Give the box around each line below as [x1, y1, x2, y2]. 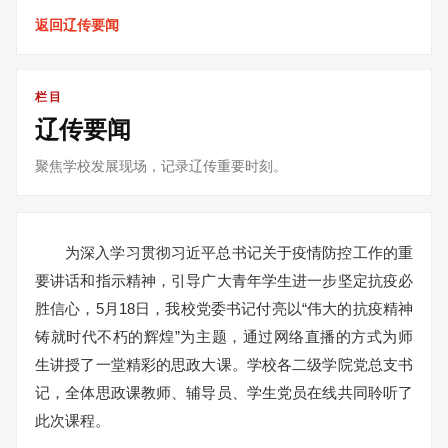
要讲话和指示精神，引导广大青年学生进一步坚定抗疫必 [35, 272, 413, 289]
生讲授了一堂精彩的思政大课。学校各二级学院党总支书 [35, 356, 413, 373]
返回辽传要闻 [35, 17, 119, 33]
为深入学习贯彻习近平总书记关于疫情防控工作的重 [65, 244, 413, 261]
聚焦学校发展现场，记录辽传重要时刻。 [35, 158, 287, 174]
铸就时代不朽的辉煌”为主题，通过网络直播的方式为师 [35, 328, 413, 345]
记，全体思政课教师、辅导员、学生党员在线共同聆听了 [35, 384, 413, 401]
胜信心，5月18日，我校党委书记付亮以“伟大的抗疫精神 [35, 300, 413, 317]
